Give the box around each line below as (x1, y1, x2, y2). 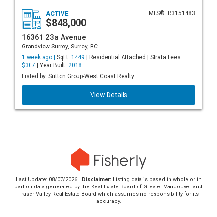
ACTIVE (46, 10, 68, 17)
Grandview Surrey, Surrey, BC (22, 43, 98, 50)
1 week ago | (22, 54, 57, 61)
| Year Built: (35, 62, 68, 69)
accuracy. (96, 198, 121, 205)
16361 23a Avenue (22, 33, 86, 42)
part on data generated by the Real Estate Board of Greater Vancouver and (15, 184, 202, 190)
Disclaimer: (81, 176, 111, 183)
